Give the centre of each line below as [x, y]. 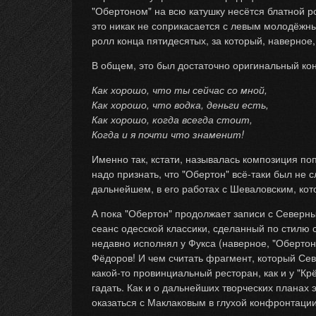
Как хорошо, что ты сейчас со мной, [180, 90]
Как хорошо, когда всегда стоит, [172, 119]
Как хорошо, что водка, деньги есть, [180, 104]
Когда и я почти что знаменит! [168, 134]
